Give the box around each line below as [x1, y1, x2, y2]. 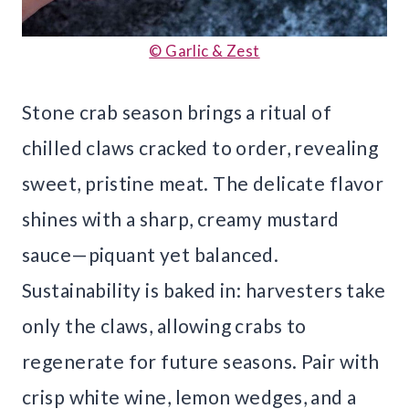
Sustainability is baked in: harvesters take [22, 278, 386, 301]
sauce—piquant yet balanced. [22, 242, 279, 266]
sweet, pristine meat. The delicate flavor [22, 171, 384, 194]
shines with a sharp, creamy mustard [22, 206, 340, 230]
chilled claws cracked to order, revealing [22, 135, 379, 159]
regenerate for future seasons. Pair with [22, 349, 380, 372]
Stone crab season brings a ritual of [22, 100, 332, 123]
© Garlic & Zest [149, 40, 260, 60]
